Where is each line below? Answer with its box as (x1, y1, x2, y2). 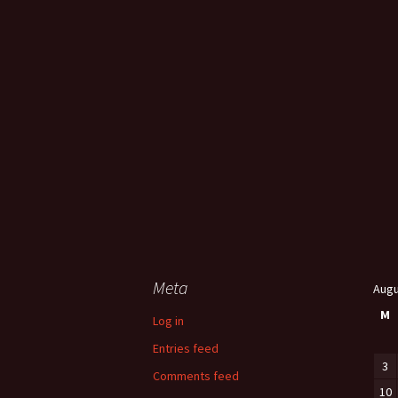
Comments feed (153, 368, 239, 384)
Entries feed (153, 340, 219, 356)
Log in (153, 313, 184, 329)
